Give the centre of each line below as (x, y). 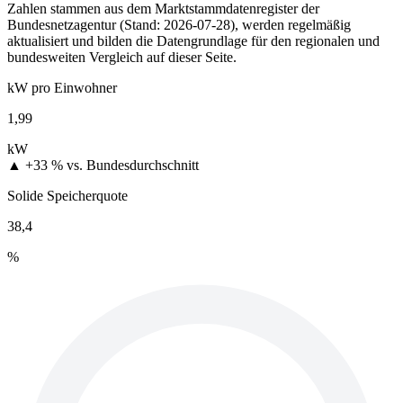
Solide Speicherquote (67, 195)
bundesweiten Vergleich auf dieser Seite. (122, 57)
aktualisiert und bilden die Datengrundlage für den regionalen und (193, 40)
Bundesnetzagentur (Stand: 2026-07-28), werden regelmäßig (179, 24)
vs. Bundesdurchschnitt (133, 165)
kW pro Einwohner (62, 87)
